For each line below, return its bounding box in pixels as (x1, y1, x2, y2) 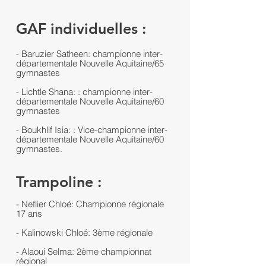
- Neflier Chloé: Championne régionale (16, 198, 164, 210)
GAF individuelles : (16, 20, 146, 37)
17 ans (16, 208, 42, 219)
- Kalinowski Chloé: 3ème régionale (16, 227, 155, 238)
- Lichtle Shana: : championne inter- (16, 86, 153, 97)
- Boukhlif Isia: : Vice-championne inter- (16, 124, 167, 135)
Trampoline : (16, 173, 106, 191)
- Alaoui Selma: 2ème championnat (16, 246, 151, 257)
